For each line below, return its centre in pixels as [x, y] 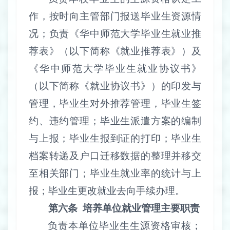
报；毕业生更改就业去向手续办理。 [107, 191]
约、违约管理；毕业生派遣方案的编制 [115, 121]
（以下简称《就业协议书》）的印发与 [115, 86]
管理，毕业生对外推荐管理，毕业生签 [115, 104]
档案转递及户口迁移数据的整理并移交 [115, 156]
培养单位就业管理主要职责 [141, 208]
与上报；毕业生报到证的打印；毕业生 [115, 139]
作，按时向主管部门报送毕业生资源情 [115, 16]
